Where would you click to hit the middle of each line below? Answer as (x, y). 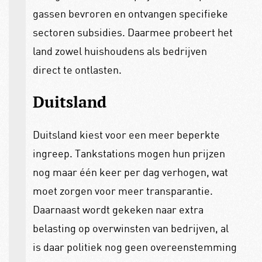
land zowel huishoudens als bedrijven (120, 51)
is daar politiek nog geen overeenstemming (135, 247)
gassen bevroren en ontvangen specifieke (130, 14)
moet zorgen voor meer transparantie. (123, 191)
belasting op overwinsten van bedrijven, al (130, 228)
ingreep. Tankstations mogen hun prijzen (129, 154)
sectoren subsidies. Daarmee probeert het (132, 32)
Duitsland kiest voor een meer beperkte (126, 135)
